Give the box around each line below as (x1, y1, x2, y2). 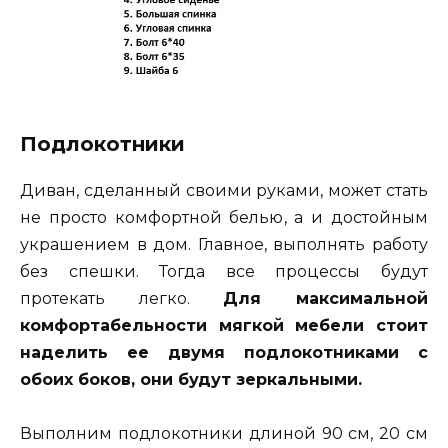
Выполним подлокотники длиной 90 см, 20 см (20, 423, 428, 443)
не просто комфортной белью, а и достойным (20, 207, 428, 227)
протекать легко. (20, 288, 224, 308)
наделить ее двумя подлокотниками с (20, 342, 428, 362)
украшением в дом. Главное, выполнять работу (20, 234, 428, 254)
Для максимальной (223, 288, 429, 308)
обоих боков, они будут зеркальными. (20, 369, 362, 389)
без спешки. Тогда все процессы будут (20, 261, 428, 281)
